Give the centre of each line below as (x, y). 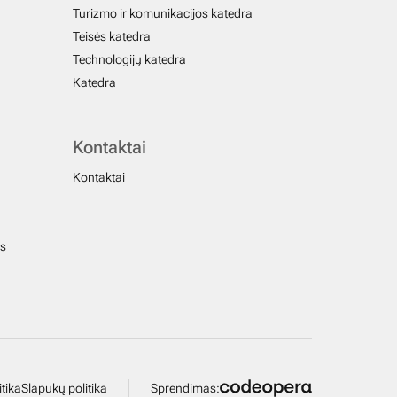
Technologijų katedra (129, 59)
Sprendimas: (185, 388)
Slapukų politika (64, 388)
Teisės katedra (112, 36)
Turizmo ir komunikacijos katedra (163, 13)
